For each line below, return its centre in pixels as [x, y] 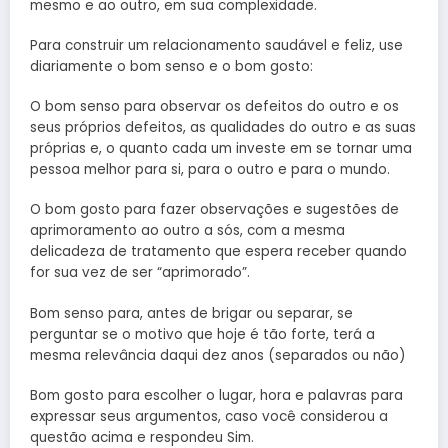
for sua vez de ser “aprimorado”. [140, 273]
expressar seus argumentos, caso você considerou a [209, 416]
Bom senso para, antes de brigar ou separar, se [191, 313]
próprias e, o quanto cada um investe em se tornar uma [221, 149]
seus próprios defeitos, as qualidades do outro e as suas [223, 128]
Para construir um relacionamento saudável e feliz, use [216, 45]
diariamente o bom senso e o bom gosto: [171, 66]
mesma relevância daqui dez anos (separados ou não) [217, 355]
